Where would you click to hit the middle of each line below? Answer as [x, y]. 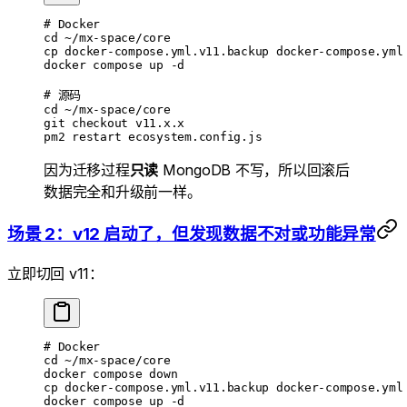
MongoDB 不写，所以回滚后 [254, 169]
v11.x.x [156, 123]
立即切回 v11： [55, 273]
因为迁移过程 [87, 169]
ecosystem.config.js [192, 136]
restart [93, 136]
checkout [96, 123]
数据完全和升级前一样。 [123, 191]
